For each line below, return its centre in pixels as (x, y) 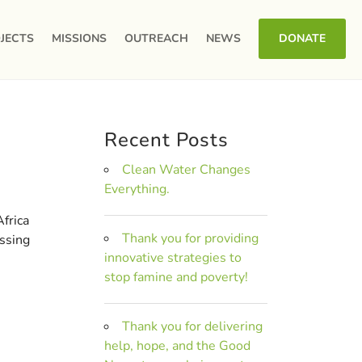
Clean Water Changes (187, 170)
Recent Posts (167, 140)
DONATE (302, 38)
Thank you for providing (191, 238)
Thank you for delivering (193, 326)
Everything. (137, 189)
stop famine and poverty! (177, 277)
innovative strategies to (173, 258)
